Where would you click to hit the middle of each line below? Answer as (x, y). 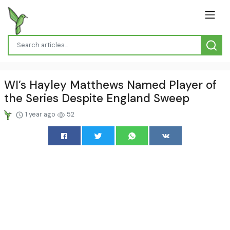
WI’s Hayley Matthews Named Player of (110, 85)
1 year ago (40, 114)
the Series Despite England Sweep (97, 98)
